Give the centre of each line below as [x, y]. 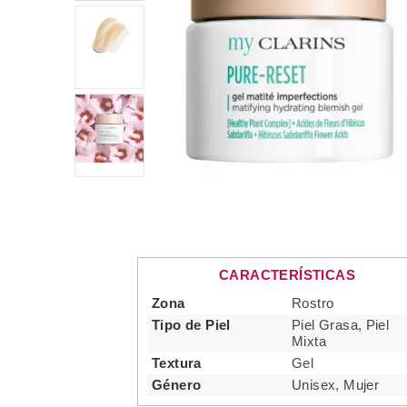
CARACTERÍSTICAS [287, 275]
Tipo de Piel [191, 325]
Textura [177, 363]
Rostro [313, 303]
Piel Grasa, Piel [341, 325]
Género [177, 385]
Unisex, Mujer [336, 385]
